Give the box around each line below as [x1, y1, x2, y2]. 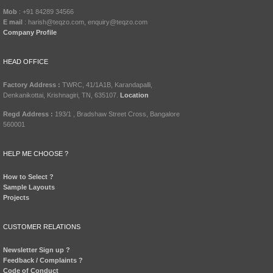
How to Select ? [3, 173, 54, 181]
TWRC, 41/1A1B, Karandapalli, [62, 81, 152, 89]
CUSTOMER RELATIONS [3, 223, 80, 231]
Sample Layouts [3, 183, 55, 191]
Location [120, 91, 149, 99]
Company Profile [3, 29, 57, 37]
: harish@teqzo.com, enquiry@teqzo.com [24, 18, 147, 26]
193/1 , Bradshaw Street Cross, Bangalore [53, 110, 180, 118]
